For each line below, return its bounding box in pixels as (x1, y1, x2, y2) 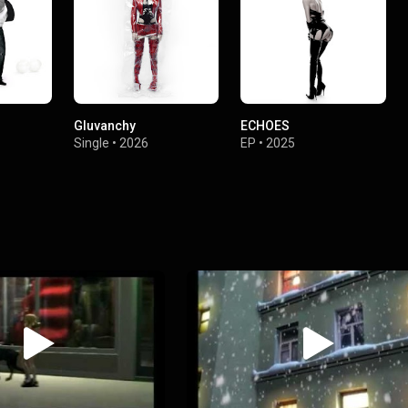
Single (74, 136, 110, 151)
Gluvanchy (74, 118, 137, 134)
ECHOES (240, 118, 291, 134)
